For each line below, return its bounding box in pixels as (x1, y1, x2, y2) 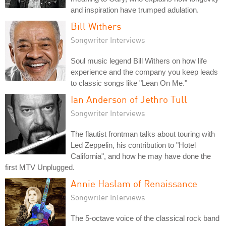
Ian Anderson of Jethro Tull (71, 93, 187, 105)
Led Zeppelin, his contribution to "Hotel (71, 140, 196, 149)
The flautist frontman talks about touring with (71, 129, 215, 138)
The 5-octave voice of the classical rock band (71, 213, 219, 222)
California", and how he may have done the (71, 151, 211, 160)
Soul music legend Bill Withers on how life (71, 56, 207, 65)
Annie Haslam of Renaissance (71, 177, 197, 189)
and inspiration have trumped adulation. (71, 5, 199, 14)
